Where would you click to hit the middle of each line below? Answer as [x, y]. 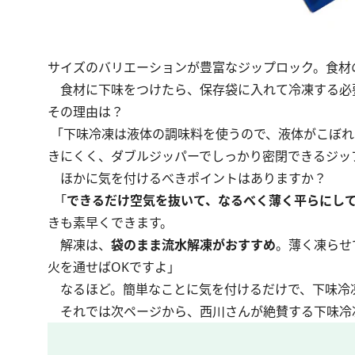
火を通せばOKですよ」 [114, 267]
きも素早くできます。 [110, 222]
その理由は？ [86, 111]
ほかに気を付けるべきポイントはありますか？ [187, 178]
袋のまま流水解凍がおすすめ [193, 244]
